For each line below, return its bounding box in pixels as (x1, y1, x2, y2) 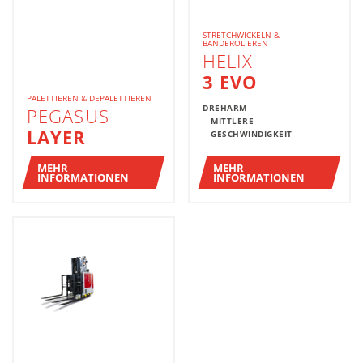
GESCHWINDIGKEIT (211, 128, 293, 139)
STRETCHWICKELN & (203, 29, 280, 41)
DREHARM (203, 102, 247, 113)
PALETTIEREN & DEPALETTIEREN (27, 92, 152, 104)
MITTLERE (211, 115, 254, 126)
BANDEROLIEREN (203, 37, 268, 49)
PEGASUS (27, 104, 109, 129)
